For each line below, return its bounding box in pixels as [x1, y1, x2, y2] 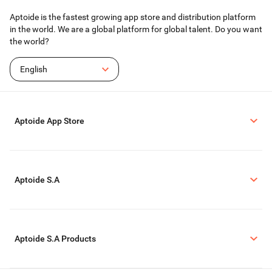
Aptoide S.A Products [15, 234, 96, 243]
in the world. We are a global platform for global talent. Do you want [10, 24, 262, 34]
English [20, 64, 47, 74]
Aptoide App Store [15, 116, 84, 126]
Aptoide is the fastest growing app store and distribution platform [10, 12, 256, 22]
